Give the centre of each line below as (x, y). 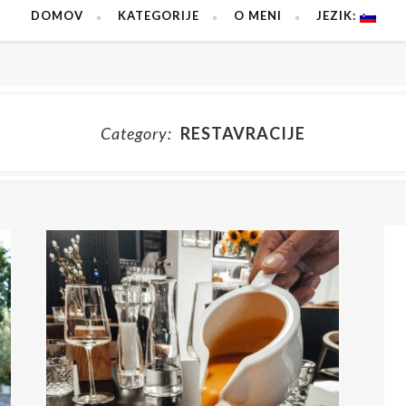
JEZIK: (338, 15)
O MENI (257, 15)
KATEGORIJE (158, 15)
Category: (138, 133)
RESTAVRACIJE (243, 133)
